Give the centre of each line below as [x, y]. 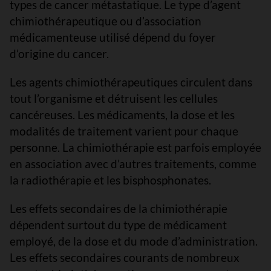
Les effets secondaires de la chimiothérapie [119, 208]
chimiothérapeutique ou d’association [106, 21]
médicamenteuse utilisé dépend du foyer [113, 37]
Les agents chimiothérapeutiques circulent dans [131, 82]
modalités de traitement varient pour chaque [124, 131]
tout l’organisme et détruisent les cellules [114, 98]
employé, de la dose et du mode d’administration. [134, 241]
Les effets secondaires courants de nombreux [125, 257]
